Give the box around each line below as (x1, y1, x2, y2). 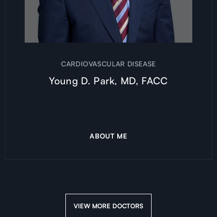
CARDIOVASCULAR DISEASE (61, 60, 156, 68)
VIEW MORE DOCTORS (74, 201, 143, 210)
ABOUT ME (90, 131, 127, 140)
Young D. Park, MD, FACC (49, 75, 168, 87)
